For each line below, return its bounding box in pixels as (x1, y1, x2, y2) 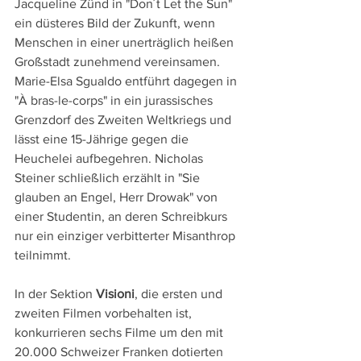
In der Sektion (15, 287, 96, 301)
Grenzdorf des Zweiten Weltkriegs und (15, 113, 234, 127)
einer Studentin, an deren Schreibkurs (15, 210, 230, 224)
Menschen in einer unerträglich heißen (15, 35, 237, 50)
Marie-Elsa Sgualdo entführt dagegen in (15, 74, 240, 89)
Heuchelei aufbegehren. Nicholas (15, 151, 206, 166)
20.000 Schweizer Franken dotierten (15, 345, 226, 359)
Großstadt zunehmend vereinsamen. (15, 55, 223, 69)
